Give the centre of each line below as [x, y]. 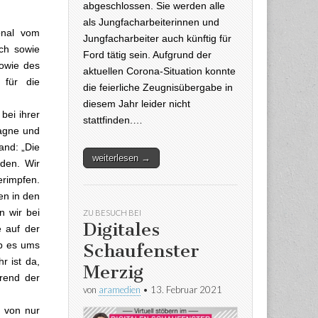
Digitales [121, 229]
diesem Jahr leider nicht [137, 103]
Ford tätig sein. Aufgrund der [147, 54]
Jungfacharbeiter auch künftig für [157, 38]
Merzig [113, 272]
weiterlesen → [121, 158]
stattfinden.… [113, 120]
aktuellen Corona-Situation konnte [159, 71]
